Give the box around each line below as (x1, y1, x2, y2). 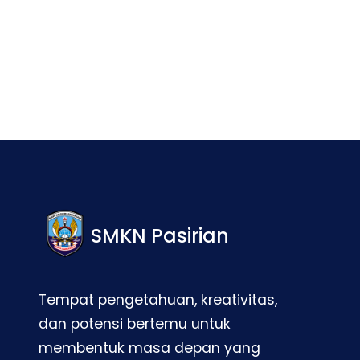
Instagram (90, 9, 103, 28)
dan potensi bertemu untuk (39, 314, 231, 334)
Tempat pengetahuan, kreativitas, (39, 290, 277, 310)
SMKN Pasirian (91, 223, 229, 250)
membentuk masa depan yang (39, 338, 260, 358)
